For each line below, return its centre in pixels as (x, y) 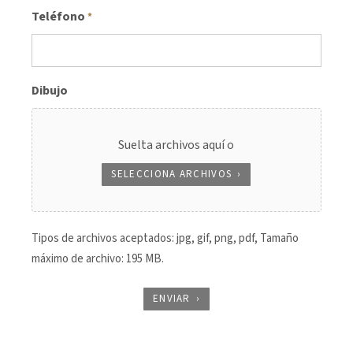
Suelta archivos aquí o (176, 145)
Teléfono (58, 17)
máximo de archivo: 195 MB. (98, 259)
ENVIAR (171, 299)
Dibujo (50, 91)
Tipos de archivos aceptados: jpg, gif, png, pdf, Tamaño (165, 239)
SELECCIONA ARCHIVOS (172, 175)
